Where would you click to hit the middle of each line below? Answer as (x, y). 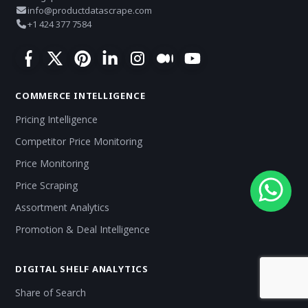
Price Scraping (46, 186)
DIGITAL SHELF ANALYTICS (82, 269)
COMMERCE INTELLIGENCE (80, 96)
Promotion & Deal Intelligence (82, 230)
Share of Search (51, 293)
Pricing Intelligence (56, 120)
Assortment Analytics (62, 208)
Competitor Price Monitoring (79, 142)
